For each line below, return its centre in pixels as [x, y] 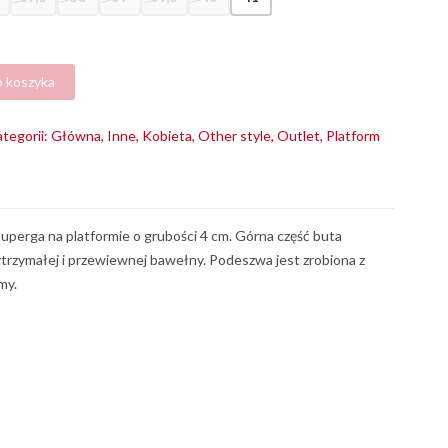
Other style [234, 135]
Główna [76, 135]
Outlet [298, 135]
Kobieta [167, 135]
